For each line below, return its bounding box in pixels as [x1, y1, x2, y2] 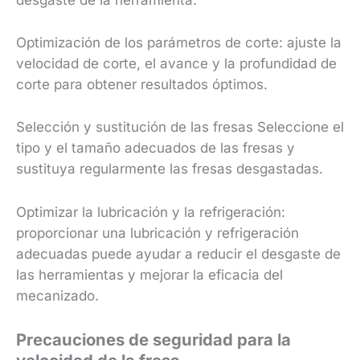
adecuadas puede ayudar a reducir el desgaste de [16, 245, 341, 262]
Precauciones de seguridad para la [16, 329, 291, 350]
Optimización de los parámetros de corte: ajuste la [16, 35, 342, 51]
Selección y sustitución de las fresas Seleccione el [16, 119, 344, 136]
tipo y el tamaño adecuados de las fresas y [16, 140, 295, 157]
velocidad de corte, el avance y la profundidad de [16, 55, 337, 72]
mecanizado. [16, 287, 99, 304]
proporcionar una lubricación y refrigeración [16, 224, 299, 241]
